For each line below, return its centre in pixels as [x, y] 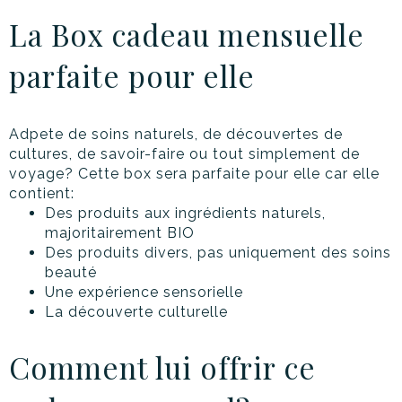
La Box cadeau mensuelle [187, 34]
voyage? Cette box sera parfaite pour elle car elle [194, 173]
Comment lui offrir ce [162, 367]
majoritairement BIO [120, 232]
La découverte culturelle [136, 311]
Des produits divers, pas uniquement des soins [218, 252]
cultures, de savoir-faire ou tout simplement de [184, 153]
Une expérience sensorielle [144, 292]
